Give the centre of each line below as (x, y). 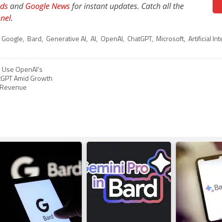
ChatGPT (139, 39)
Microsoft (170, 39)
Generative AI (66, 39)
